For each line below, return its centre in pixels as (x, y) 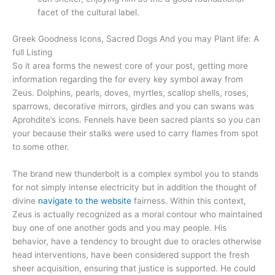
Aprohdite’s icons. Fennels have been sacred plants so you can (136, 119)
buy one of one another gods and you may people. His (119, 227)
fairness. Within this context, (189, 200)
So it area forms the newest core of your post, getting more (130, 65)
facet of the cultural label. (89, 13)
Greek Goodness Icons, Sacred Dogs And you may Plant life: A (136, 38)
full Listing (32, 52)
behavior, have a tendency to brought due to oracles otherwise (137, 241)
